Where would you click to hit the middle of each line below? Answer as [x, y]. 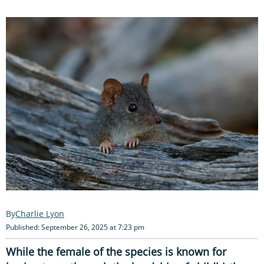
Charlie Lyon [40, 213]
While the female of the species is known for [116, 251]
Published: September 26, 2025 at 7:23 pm [75, 227]
